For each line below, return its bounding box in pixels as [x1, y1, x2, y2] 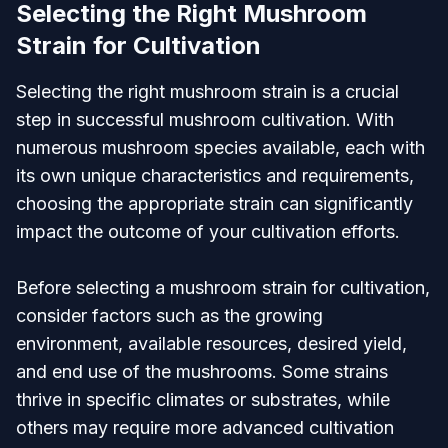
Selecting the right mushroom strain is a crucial [16, 81, 399, 102]
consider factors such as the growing [16, 305, 323, 326]
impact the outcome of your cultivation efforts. [16, 221, 400, 242]
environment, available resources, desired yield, [16, 333, 407, 354]
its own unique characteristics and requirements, [16, 165, 414, 186]
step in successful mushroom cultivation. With [16, 109, 394, 130]
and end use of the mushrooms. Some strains [16, 361, 388, 382]
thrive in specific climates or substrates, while [16, 389, 390, 410]
